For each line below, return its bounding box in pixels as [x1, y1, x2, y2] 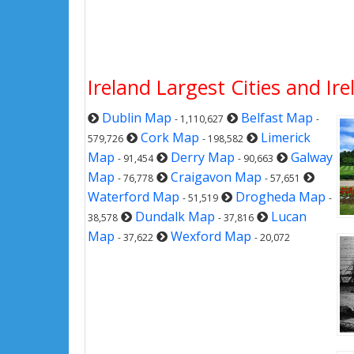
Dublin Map [102, 109, 171, 126]
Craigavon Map [171, 168, 262, 186]
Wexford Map [171, 228, 251, 245]
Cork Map [141, 129, 199, 146]
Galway [291, 149, 333, 166]
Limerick [261, 129, 311, 146]
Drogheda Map [235, 188, 326, 205]
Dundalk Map [135, 208, 215, 225]
